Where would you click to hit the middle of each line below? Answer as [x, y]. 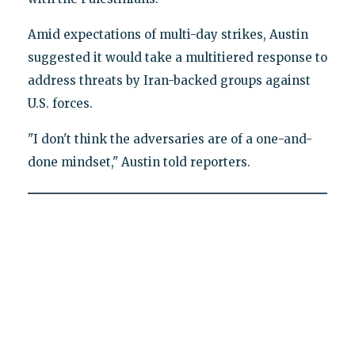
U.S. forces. [60, 103]
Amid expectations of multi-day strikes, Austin [168, 34]
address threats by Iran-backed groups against [169, 80]
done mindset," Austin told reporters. [139, 162]
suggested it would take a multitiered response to [177, 57]
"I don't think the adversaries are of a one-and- [170, 139]
